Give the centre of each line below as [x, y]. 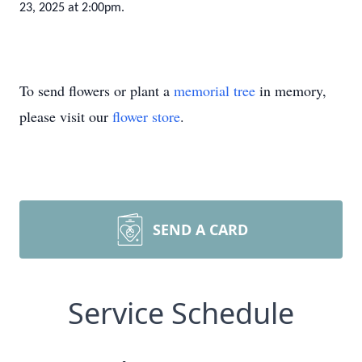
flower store [146, 116]
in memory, [291, 90]
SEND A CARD [200, 229]
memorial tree [215, 90]
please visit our [66, 116]
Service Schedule [181, 313]
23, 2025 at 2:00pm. [72, 8]
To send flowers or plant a [97, 90]
